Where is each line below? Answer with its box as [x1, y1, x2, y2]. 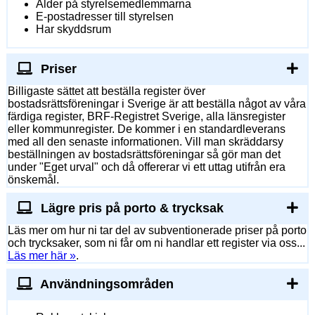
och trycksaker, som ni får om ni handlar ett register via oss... [8, 237, 305, 250]
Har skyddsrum [36, 23, 111, 36]
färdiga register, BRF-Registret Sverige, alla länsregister [8, 110, 285, 123]
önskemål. [8, 174, 59, 186]
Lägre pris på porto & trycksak [37, 201, 224, 216]
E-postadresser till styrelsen [36, 11, 174, 23]
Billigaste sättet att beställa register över [8, 85, 205, 98]
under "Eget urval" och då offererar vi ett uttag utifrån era [8, 161, 285, 174]
